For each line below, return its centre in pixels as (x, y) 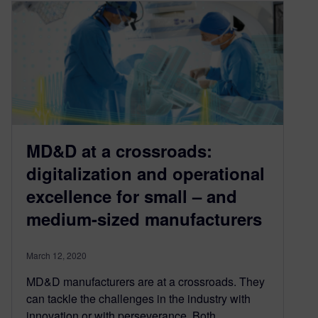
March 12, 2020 (56, 256)
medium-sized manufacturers (144, 219)
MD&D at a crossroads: (119, 151)
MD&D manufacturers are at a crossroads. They (146, 282)
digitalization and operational (146, 174)
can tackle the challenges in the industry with (138, 299)
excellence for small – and (132, 196)
